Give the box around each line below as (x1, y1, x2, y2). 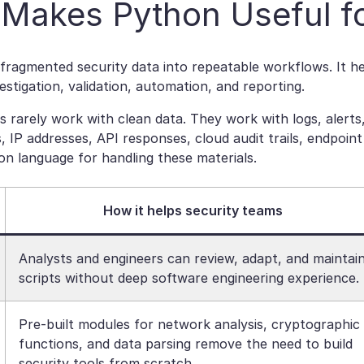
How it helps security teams (102, 202, 286, 219)
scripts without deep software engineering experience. (19, 270, 359, 286)
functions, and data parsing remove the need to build (19, 336, 353, 352)
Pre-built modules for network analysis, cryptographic (19, 316, 360, 332)
